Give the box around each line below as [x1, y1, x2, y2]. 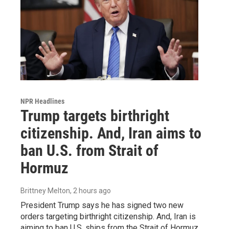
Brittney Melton [20, 187, 70, 195]
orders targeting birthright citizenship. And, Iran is [20, 212, 196, 222]
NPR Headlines [20, 97, 64, 106]
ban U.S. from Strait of [20, 142, 158, 160]
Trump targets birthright [20, 107, 169, 125]
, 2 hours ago [70, 187, 111, 195]
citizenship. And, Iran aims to [20, 124, 201, 143]
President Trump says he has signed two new [20, 200, 184, 211]
